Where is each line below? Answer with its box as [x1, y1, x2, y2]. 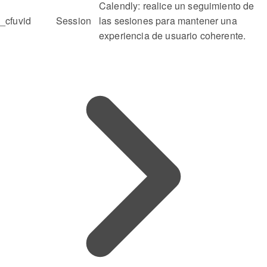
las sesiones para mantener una [99, 14, 237, 28]
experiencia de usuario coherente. [99, 29, 246, 43]
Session [56, 14, 92, 28]
